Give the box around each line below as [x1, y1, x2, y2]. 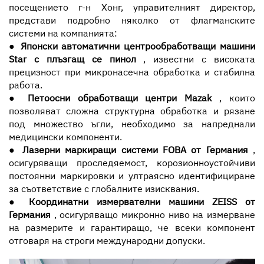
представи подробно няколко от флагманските [9, 14, 255, 26]
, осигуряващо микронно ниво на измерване [54, 208, 256, 220]
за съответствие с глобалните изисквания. [9, 182, 199, 194]
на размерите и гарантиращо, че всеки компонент [9, 221, 255, 233]
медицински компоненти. [9, 130, 122, 143]
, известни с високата [143, 52, 255, 65]
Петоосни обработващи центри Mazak [27, 91, 220, 104]
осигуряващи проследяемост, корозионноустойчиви [9, 156, 255, 169]
